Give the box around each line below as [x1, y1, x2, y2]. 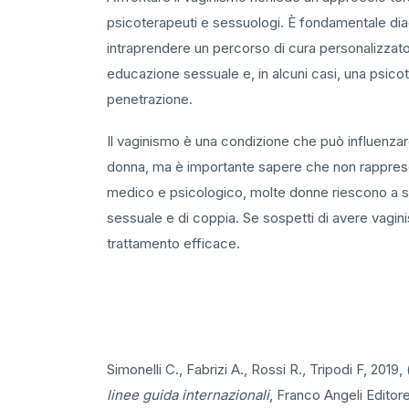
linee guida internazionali [107, 386, 269, 404]
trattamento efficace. [107, 235, 240, 252]
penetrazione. [107, 90, 193, 108]
